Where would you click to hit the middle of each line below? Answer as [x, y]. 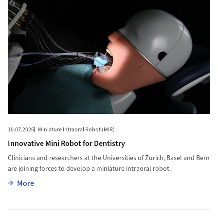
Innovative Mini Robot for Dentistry [66, 144]
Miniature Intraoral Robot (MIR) [76, 130]
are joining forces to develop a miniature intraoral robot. [89, 169]
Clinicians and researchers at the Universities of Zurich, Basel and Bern [109, 158]
